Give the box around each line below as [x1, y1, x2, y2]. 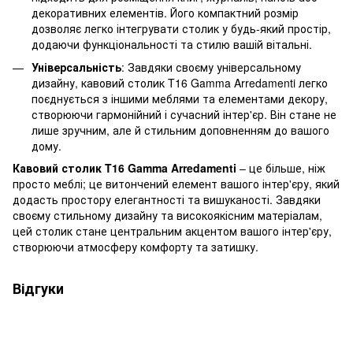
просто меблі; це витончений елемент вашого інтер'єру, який [13, 176, 340, 192]
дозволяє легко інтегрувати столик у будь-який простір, [32, 20, 331, 37]
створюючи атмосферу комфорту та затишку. [13, 239, 258, 255]
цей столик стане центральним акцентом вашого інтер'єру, [13, 223, 332, 240]
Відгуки [13, 278, 64, 299]
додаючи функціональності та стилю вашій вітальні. [32, 36, 312, 53]
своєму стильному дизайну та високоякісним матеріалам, [13, 207, 322, 224]
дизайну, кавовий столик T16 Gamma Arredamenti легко [32, 74, 328, 91]
